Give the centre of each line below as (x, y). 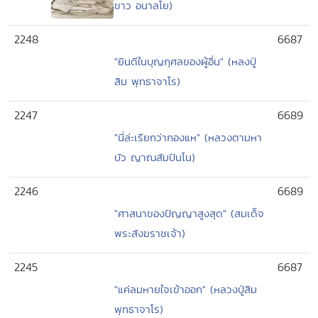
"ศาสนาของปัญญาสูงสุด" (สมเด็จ (189, 213)
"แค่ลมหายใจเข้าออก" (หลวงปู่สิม (186, 289)
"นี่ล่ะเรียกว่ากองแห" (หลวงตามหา (188, 137)
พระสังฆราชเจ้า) (150, 233)
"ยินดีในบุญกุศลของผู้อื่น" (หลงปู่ (185, 61)
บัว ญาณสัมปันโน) (155, 157)
